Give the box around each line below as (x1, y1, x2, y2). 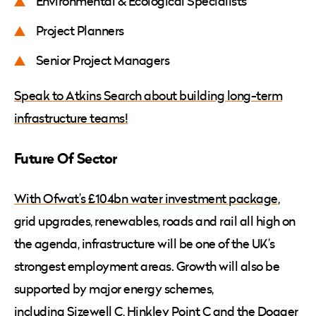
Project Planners (36, 22, 127, 40)
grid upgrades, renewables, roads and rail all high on (14, 212, 296, 231)
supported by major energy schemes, (14, 280, 214, 298)
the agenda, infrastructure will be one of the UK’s (14, 235, 275, 253)
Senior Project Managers (36, 51, 172, 70)
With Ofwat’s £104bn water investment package (14, 190, 278, 208)
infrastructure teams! (14, 109, 128, 128)
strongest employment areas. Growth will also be (14, 257, 280, 276)
